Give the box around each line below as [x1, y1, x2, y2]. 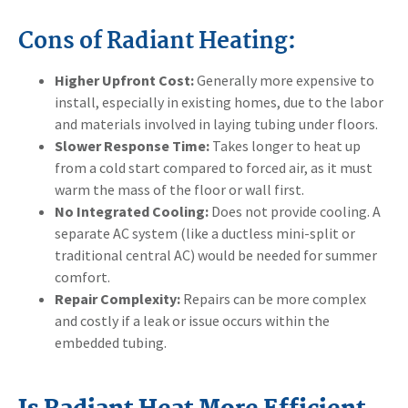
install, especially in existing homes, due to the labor [55, 92, 383, 111]
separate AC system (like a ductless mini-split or [55, 223, 355, 242]
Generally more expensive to [194, 70, 374, 89]
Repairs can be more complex [180, 289, 366, 308]
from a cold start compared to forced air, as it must [55, 158, 372, 177]
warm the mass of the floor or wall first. [55, 179, 304, 199]
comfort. [55, 267, 110, 286]
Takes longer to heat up [209, 136, 361, 155]
